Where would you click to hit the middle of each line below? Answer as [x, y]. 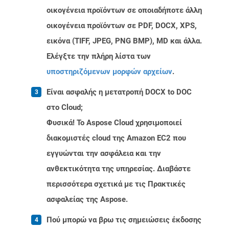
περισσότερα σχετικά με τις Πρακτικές [116, 184]
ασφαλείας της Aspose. [87, 200]
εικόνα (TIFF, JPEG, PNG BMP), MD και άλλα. [124, 41]
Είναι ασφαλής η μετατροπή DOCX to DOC [119, 92]
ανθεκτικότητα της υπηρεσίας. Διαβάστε [119, 169]
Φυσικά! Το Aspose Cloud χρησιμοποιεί [114, 123]
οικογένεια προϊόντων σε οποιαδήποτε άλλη [124, 10]
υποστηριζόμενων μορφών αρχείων [109, 72]
